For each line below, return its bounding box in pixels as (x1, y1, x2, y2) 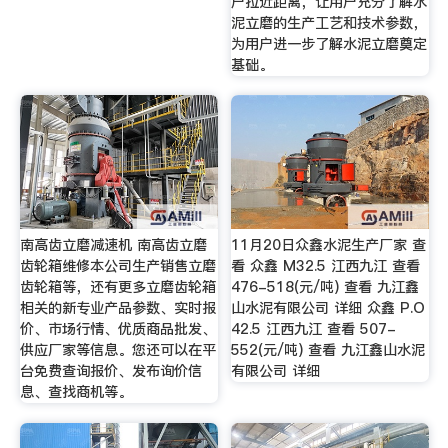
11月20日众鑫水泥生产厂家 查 (231, 234, 427, 255)
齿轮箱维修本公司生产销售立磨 (19, 255, 216, 276)
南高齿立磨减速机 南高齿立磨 (19, 234, 207, 255)
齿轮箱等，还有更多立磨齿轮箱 (19, 276, 216, 297)
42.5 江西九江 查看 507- (231, 318, 397, 339)
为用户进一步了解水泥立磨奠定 (231, 33, 428, 54)
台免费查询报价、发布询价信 (19, 360, 202, 381)
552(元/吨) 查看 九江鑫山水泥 (231, 339, 426, 360)
